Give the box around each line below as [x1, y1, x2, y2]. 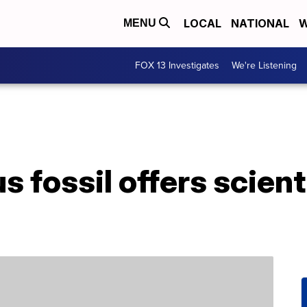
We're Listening [232, 58, 297, 73]
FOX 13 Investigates [135, 58, 219, 73]
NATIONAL [231, 16, 289, 31]
